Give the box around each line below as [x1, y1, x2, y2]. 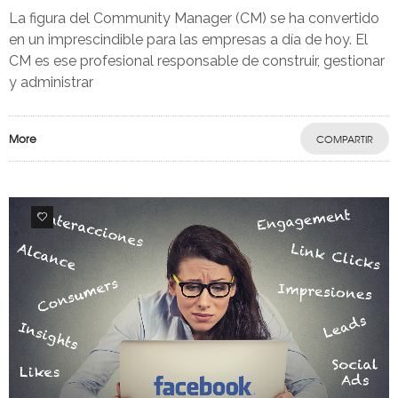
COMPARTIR [316, 131, 373, 146]
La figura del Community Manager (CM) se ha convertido [9, 9, 379, 27]
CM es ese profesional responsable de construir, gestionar [9, 52, 385, 69]
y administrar [9, 73, 93, 91]
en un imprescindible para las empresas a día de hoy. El [9, 30, 368, 48]
